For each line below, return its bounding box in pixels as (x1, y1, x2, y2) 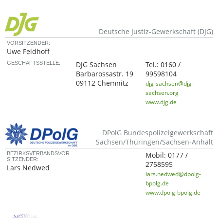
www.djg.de (145, 98, 177, 106)
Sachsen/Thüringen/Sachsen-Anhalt (96, 137, 213, 146)
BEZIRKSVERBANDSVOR (7, 150, 70, 156)
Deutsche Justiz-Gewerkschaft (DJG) (99, 27, 213, 36)
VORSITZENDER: (7, 40, 51, 46)
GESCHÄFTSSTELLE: (7, 60, 61, 66)
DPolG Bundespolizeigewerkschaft (102, 128, 213, 137)
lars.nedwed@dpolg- (145, 170, 201, 178)
